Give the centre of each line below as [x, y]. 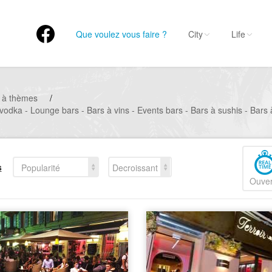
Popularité [40, 167]
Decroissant [135, 167]
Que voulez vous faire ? [121, 34]
